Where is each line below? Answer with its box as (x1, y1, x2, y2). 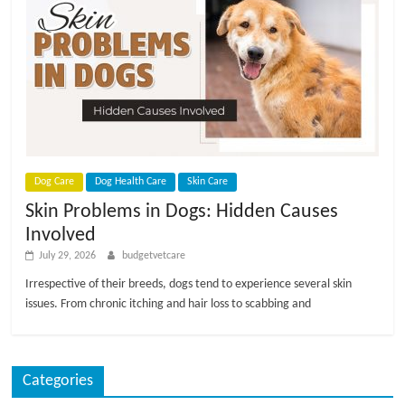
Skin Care (187, 175, 229, 187)
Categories (23, 372, 94, 390)
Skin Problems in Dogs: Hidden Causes (25, 201, 339, 222)
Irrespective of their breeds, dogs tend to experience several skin (25, 277, 353, 291)
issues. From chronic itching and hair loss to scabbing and (25, 297, 312, 311)
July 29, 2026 (39, 250, 97, 261)
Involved (25, 224, 97, 246)
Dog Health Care (95, 175, 167, 187)
